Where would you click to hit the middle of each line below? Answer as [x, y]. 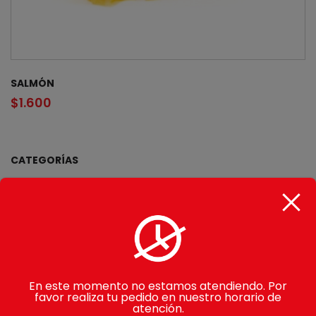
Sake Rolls [34, 274]
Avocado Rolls [44, 247]
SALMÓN [32, 83]
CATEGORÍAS [44, 160]
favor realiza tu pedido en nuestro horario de [158, 297]
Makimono [36, 219]
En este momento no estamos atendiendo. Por [158, 286]
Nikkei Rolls [36, 302]
